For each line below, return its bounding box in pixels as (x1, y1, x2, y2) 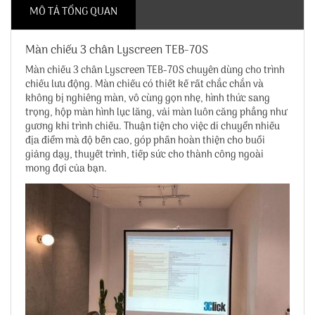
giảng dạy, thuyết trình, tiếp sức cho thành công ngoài (25, 147, 264, 163)
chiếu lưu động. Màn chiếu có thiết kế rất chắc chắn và (25, 77, 264, 93)
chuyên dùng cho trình (184, 63, 285, 79)
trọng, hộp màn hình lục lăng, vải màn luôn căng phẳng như (25, 105, 287, 121)
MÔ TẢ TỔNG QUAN (30, 4, 117, 20)
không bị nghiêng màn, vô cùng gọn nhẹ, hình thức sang (25, 91, 270, 107)
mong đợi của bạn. (25, 161, 107, 177)
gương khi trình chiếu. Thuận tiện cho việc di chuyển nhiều (25, 119, 280, 135)
